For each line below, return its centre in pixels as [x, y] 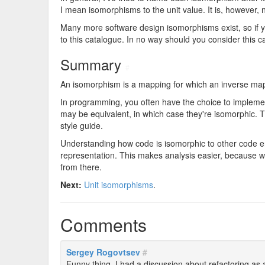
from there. [81, 167]
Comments [104, 224]
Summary [93, 64]
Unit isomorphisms [119, 185]
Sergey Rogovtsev [103, 252]
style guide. [82, 125]
